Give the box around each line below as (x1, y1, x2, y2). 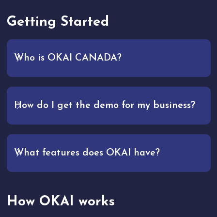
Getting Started (6, 15, 109, 30)
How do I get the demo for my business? (14, 101, 195, 111)
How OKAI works (6, 195, 115, 209)
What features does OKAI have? (14, 148, 160, 158)
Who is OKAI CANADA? (14, 53, 122, 63)
